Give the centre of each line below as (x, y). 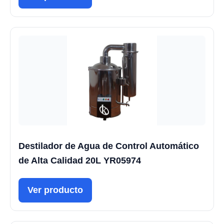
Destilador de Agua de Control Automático (109, 146)
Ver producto (55, 190)
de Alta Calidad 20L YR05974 (80, 161)
